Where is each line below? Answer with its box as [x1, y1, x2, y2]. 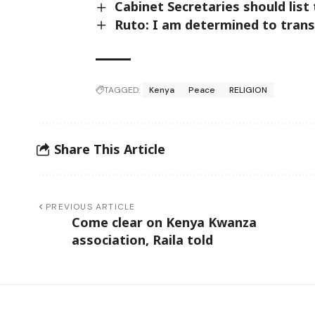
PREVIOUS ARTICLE [46, 201, 136, 213]
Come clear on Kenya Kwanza [72, 214, 257, 231]
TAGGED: [104, 84, 141, 96]
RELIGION [229, 84, 268, 96]
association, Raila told [72, 231, 213, 249]
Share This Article [54, 140, 165, 157]
